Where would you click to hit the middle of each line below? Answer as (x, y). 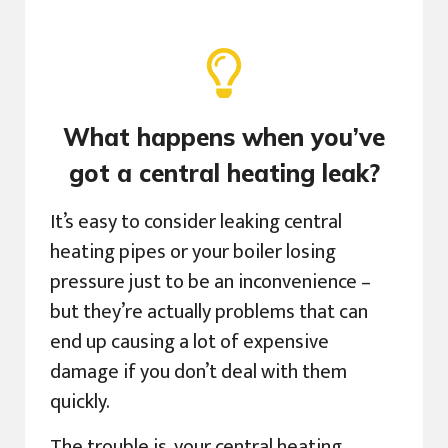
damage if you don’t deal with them (198, 372)
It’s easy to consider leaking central (196, 222)
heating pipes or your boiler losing (193, 252)
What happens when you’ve (224, 137)
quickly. (80, 402)
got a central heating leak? (224, 173)
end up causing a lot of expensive (189, 342)
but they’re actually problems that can (209, 312)
